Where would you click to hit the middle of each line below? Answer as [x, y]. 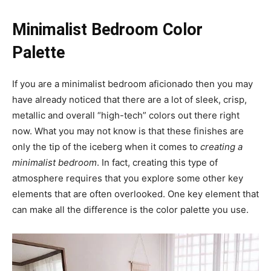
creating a [221, 147]
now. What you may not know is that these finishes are [128, 131]
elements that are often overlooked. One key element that [135, 194]
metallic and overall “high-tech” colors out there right [126, 115]
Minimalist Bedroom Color [107, 30]
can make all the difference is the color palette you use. [130, 210]
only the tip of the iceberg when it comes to [106, 147]
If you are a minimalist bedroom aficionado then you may [132, 84]
